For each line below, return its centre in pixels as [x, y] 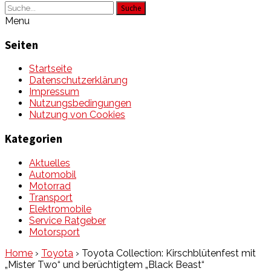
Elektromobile [60, 209]
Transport [51, 197]
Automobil [53, 174]
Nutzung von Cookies [77, 115]
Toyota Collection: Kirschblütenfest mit [168, 253]
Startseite [51, 69]
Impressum [54, 92]
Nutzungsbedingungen [80, 103]
